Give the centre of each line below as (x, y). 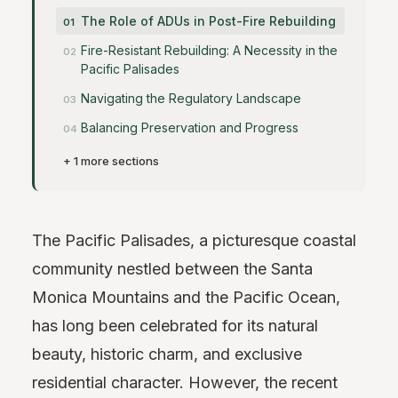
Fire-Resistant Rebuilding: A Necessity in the (209, 50)
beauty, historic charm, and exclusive (167, 354)
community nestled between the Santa (172, 269)
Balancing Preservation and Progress (190, 127)
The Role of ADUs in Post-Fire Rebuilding (208, 21)
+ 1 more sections (111, 161)
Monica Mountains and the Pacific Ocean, (186, 297)
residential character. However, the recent (185, 382)
